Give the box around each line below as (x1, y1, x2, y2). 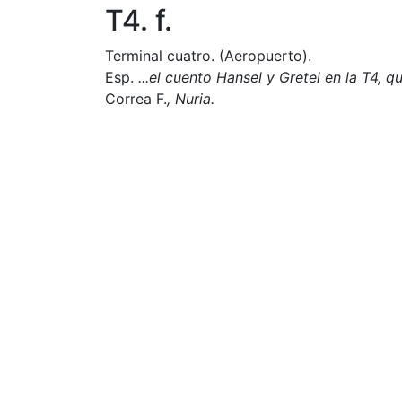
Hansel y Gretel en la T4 (216, 67, 378, 86)
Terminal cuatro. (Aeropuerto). (105, 46, 311, 65)
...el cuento (134, 67, 216, 86)
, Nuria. (167, 89, 214, 108)
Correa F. (105, 89, 167, 108)
